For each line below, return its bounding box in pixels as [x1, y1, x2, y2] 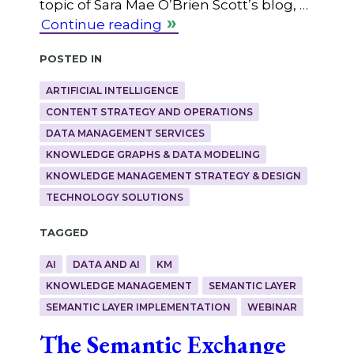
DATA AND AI [72, 258, 140, 271]
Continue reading [40, 16, 162, 32]
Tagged [39, 222, 88, 241]
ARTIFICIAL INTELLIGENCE [45, 85, 179, 97]
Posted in [39, 48, 102, 67]
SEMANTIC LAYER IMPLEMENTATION [45, 301, 231, 314]
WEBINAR [247, 301, 297, 314]
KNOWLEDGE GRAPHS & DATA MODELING [45, 149, 260, 161]
